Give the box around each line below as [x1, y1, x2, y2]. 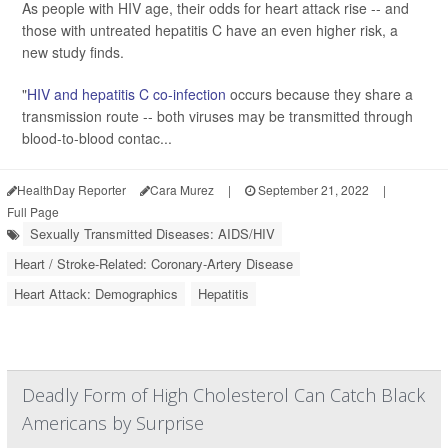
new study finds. [22, 42, 124, 63]
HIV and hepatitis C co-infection [27, 84, 226, 105]
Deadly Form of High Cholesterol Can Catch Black [22, 383, 425, 408]
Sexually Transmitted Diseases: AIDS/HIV [30, 224, 275, 244]
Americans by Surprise [22, 411, 204, 436]
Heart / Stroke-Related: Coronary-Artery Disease [14, 254, 293, 274]
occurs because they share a [226, 84, 413, 105]
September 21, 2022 [255, 181, 369, 199]
